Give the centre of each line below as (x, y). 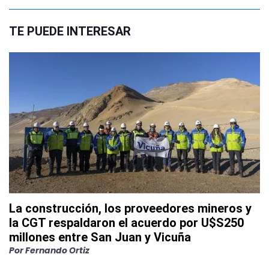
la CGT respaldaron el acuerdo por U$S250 (126, 222)
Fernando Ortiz (57, 250)
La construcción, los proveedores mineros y (130, 208)
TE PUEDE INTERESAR (70, 32)
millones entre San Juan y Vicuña (100, 237)
